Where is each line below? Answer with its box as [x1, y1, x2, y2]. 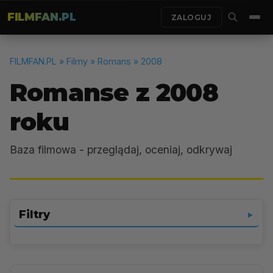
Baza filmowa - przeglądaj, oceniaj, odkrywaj [10, 143, 232, 156]
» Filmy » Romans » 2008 [57, 56, 162, 66]
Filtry [19, 208, 50, 221]
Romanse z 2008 [10, 77, 218, 107]
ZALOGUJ [171, 12, 211, 22]
